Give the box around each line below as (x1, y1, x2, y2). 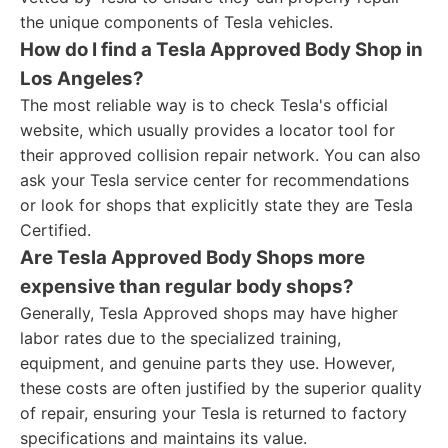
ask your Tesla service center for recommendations (20, 170, 409, 190)
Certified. (20, 220, 91, 240)
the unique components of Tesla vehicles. (20, 12, 333, 32)
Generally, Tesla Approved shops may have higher (20, 303, 398, 323)
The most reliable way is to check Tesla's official (20, 95, 388, 115)
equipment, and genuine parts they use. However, (20, 353, 395, 373)
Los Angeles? (20, 67, 144, 90)
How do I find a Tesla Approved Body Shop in (20, 38, 423, 61)
